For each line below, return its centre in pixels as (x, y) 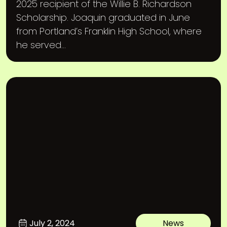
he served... (41, 45)
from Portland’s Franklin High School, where (109, 31)
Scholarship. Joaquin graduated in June (103, 17)
